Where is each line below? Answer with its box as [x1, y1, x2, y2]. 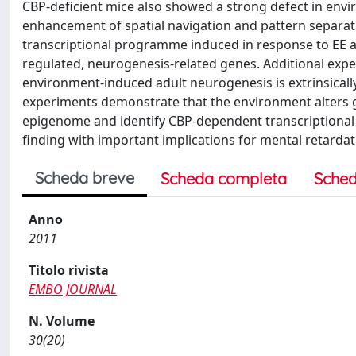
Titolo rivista [29, 261, 109, 279]
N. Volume [29, 312, 95, 330]
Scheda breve [35, 168, 134, 188]
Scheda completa [161, 168, 287, 188]
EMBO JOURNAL [29, 281, 117, 298]
